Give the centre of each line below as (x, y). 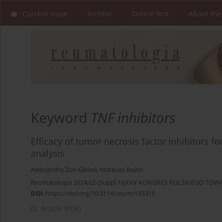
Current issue (45, 14)
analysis (48, 153)
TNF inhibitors (133, 118)
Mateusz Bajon (121, 170)
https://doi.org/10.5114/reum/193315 (100, 194)
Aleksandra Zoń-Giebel (64, 170)
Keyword (61, 118)
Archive (100, 14)
